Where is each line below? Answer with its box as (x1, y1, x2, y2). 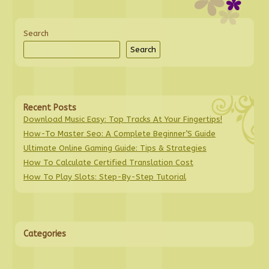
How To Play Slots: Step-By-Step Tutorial (23, 172, 186, 182)
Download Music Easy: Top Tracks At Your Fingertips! (23, 115, 222, 124)
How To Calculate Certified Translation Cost (23, 158, 193, 168)
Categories (23, 229, 66, 240)
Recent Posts (23, 103, 76, 113)
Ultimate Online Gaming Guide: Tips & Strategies (23, 144, 207, 153)
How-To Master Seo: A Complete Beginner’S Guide (23, 129, 216, 139)
